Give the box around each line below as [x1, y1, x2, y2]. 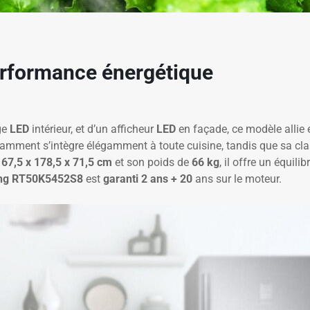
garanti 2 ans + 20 [103, 172, 192, 185]
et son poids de [112, 155, 192, 169]
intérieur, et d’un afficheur [29, 122, 156, 136]
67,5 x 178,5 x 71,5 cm [1, 155, 112, 169]
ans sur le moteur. [192, 172, 282, 185]
